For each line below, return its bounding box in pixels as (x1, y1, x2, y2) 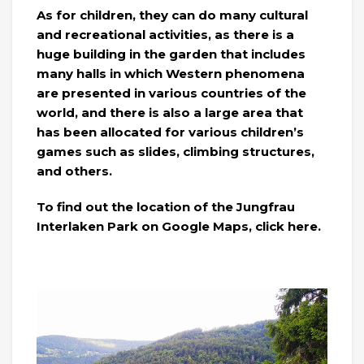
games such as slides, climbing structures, (37, 143, 314, 159)
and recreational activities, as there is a (37, 26, 294, 42)
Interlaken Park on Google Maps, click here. (37, 218, 321, 234)
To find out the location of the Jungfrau (37, 198, 295, 214)
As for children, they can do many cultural (37, 6, 308, 23)
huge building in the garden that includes (37, 45, 305, 62)
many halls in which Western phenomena (37, 65, 305, 81)
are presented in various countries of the (37, 84, 306, 101)
